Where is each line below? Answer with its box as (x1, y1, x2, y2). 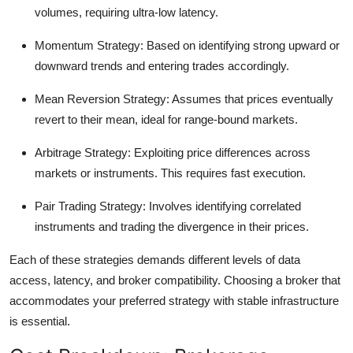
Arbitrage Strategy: (35, 146, 131, 160)
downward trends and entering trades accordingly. (35, 59, 289, 73)
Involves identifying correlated (146, 199, 301, 214)
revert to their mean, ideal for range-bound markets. (35, 113, 298, 127)
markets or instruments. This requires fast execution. (35, 166, 306, 180)
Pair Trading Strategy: (35, 199, 146, 214)
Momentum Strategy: (35, 39, 143, 53)
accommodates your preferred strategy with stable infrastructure (9, 294, 339, 308)
